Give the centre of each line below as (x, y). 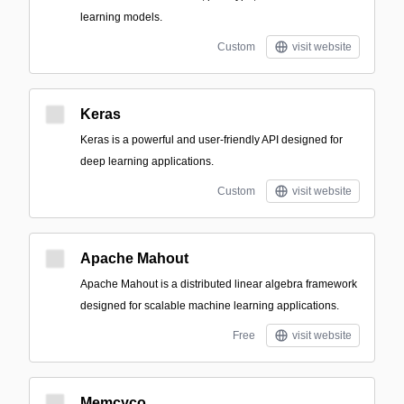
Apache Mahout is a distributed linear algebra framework (219, 284)
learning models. (121, 17)
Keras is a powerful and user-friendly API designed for (211, 140)
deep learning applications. (147, 161)
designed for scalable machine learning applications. (210, 306)
